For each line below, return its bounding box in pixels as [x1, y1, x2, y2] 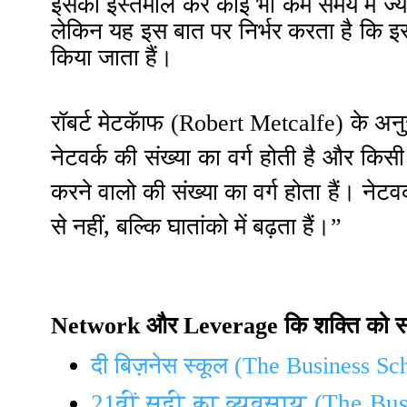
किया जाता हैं [51, 39, 157, 73]
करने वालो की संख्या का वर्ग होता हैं [51, 174, 340, 207]
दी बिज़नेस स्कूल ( [91, 352, 243, 379]
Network [51, 312, 140, 339]
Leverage [184, 312, 278, 339]
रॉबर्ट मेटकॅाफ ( [51, 109, 179, 136]
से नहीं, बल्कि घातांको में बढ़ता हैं [51, 208, 314, 242]
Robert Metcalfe [178, 109, 336, 136]
